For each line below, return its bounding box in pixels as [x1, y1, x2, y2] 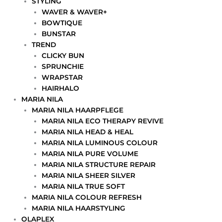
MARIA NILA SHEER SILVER [42, 171, 136, 180]
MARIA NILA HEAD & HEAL [42, 128, 134, 136]
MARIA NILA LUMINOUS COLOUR [42, 139, 158, 147]
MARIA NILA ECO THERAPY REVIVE [42, 117, 164, 125]
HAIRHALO [42, 84, 80, 93]
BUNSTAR [42, 30, 76, 38]
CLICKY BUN [42, 52, 85, 60]
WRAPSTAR [42, 73, 83, 82]
